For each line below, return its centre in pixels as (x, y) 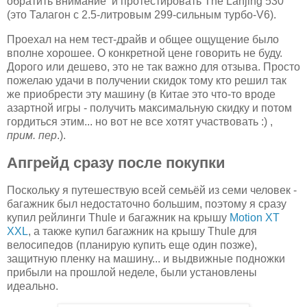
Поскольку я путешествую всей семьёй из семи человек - (152, 190)
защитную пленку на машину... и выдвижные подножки (146, 258)
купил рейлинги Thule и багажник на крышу (118, 217)
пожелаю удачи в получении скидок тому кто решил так (147, 80)
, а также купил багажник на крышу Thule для (143, 231)
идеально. (33, 286)
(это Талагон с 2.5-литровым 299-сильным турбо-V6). (142, 15)
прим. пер (32, 135)
